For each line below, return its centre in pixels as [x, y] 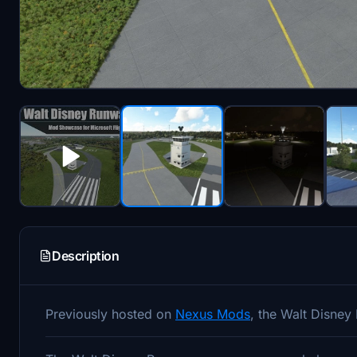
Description [86, 255]
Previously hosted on [110, 314]
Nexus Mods [213, 314]
